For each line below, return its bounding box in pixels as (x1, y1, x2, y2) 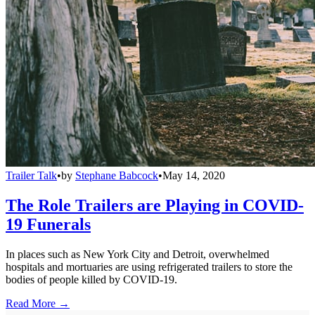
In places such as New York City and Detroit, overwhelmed (6, 247, 269, 260)
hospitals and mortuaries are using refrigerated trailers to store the (6, 260, 292, 273)
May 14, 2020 (162, 169, 225, 181)
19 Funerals (6, 214, 91, 233)
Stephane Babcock (75, 169, 158, 181)
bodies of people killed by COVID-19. (6, 273, 177, 285)
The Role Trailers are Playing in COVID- (6, 195, 304, 214)
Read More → (6, 297, 70, 309)
